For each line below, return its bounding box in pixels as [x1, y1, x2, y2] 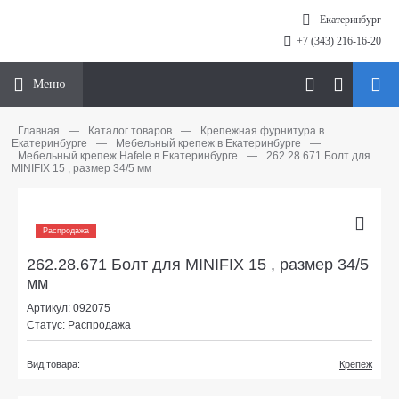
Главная [18, 124, 60, 137]
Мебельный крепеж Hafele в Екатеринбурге [18, 149, 238, 162]
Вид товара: [27, 358, 80, 370]
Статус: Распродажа [27, 318, 131, 331]
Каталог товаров [88, 124, 172, 137]
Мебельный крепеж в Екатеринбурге [116, 136, 301, 150]
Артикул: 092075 [27, 301, 110, 314]
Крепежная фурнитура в [200, 124, 324, 137]
